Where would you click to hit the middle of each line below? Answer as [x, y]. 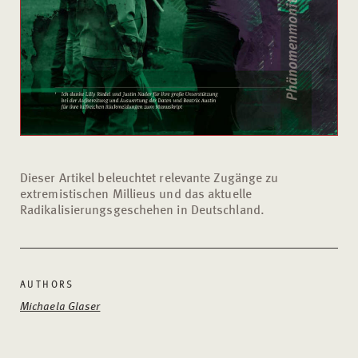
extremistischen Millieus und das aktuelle [136, 193]
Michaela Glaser [60, 306]
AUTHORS [47, 284]
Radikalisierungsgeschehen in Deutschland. [142, 209]
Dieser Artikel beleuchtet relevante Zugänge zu [149, 177]
